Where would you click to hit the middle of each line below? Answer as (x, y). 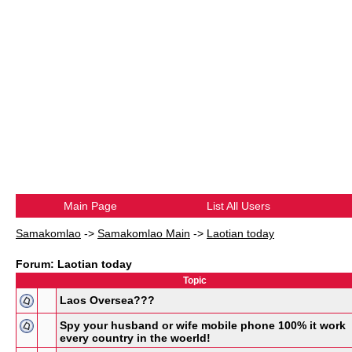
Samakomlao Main (144, 233)
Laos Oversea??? (107, 300)
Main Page (90, 206)
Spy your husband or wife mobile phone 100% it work (203, 325)
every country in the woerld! (135, 338)
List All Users (238, 206)
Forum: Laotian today (74, 264)
